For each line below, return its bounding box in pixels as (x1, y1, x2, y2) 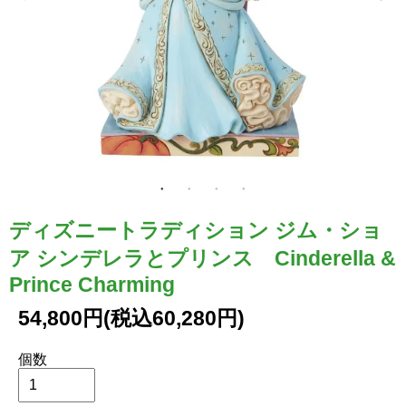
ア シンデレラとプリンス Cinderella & (9, 246, 396, 270)
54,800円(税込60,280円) (18, 305, 245, 330)
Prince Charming (9, 272, 175, 296)
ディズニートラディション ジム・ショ (9, 217, 382, 242)
